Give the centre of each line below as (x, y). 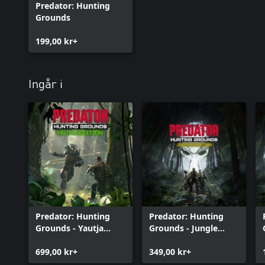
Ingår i (46, 84)
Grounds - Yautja (70, 228)
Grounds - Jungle (183, 228)
